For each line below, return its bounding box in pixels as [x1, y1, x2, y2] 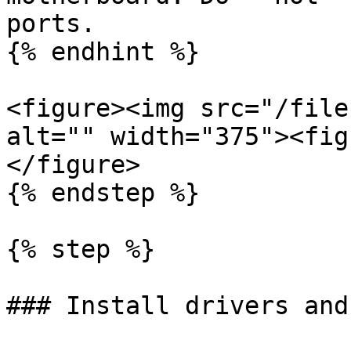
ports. [6, 9, 96, 38]
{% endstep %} [6, 179, 200, 207]
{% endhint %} [6, 38, 200, 66]
